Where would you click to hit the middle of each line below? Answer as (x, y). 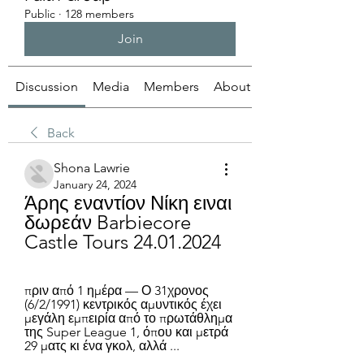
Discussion (47, 87)
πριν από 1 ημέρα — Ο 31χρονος (117, 290)
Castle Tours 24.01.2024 (123, 242)
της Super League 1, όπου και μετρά (126, 332)
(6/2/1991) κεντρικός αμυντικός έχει (123, 304)
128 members (100, 14)
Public (40, 14)
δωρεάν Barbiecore (108, 222)
